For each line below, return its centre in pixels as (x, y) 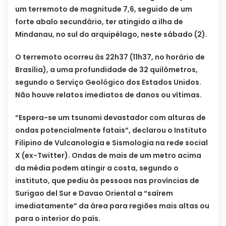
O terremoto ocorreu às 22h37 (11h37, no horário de (110, 57)
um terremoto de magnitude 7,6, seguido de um (104, 9)
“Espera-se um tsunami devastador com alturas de (110, 118)
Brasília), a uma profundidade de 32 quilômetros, (106, 70)
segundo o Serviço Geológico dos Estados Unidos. (108, 82)
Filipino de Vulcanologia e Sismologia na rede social (111, 143)
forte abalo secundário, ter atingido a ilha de (99, 22)
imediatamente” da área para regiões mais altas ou (112, 206)
